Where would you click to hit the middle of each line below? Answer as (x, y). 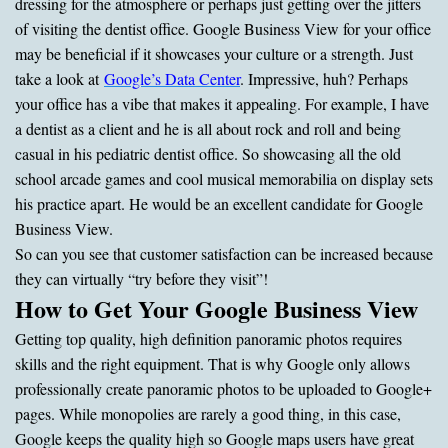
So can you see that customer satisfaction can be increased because (224, 253)
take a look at (59, 78)
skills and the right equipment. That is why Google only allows (212, 363)
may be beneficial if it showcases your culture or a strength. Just (214, 53)
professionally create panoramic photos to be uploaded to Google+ (223, 388)
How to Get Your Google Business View (216, 308)
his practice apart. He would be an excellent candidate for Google (219, 203)
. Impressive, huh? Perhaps (324, 78)
